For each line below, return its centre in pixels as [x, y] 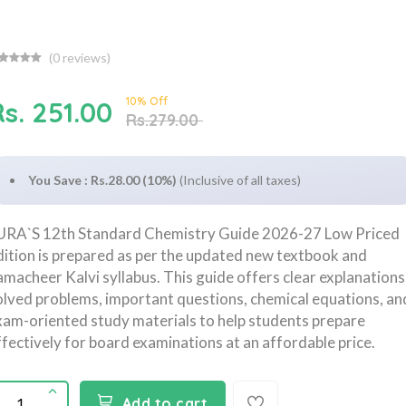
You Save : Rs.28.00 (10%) [102, 179]
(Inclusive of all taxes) [240, 179]
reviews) [85, 57]
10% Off [147, 101]
